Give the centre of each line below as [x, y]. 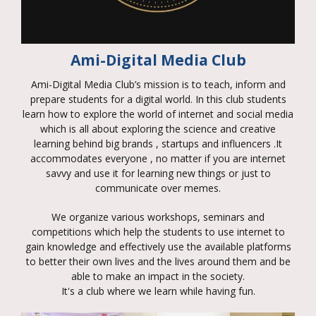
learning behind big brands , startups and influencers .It [158, 144]
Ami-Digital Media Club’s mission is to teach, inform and [158, 85]
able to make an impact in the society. [158, 276]
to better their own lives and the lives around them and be [158, 262]
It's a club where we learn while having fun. [158, 291]
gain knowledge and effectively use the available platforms [158, 247]
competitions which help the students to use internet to [158, 232]
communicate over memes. [158, 188]
